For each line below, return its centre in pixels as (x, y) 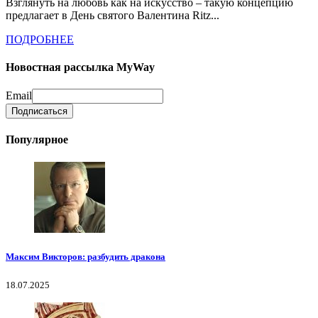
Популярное (37, 140)
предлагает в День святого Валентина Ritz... (113, 15)
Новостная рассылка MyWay (80, 67)
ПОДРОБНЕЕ (40, 39)
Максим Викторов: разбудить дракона (86, 256)
